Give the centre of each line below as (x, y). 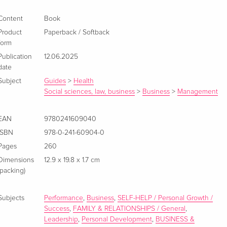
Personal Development (117, 219)
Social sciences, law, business (90, 91)
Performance (64, 198)
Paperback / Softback (77, 32)
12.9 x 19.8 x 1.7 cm (72, 160)
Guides (55, 81)
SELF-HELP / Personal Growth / (165, 198)
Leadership (61, 219)
